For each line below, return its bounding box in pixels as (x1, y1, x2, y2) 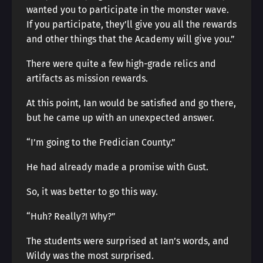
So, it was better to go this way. (26, 186, 158, 197)
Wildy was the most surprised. (26, 250, 154, 261)
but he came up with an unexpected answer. (26, 112, 214, 123)
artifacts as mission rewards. (26, 73, 148, 84)
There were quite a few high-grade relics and (26, 58, 216, 69)
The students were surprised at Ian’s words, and (26, 235, 229, 247)
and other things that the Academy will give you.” (26, 33, 235, 45)
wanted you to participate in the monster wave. (26, 4, 229, 15)
